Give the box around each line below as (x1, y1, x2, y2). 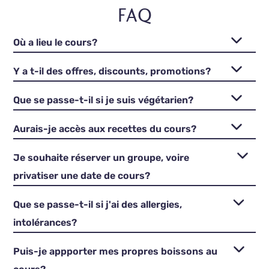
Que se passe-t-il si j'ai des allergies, (13, 199, 183, 211)
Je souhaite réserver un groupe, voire (13, 152, 190, 164)
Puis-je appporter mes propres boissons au (13, 246, 218, 258)
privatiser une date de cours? (13, 170, 151, 182)
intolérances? (13, 217, 77, 229)
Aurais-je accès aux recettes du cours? (13, 123, 197, 135)
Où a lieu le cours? (13, 37, 98, 49)
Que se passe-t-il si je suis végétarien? (13, 94, 194, 106)
